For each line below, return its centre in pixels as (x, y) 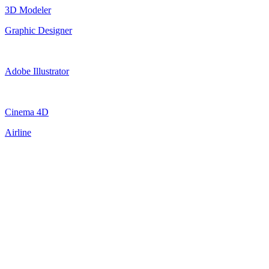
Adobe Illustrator (37, 71)
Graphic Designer (38, 30)
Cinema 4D (27, 112)
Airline (18, 132)
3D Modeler (28, 10)
